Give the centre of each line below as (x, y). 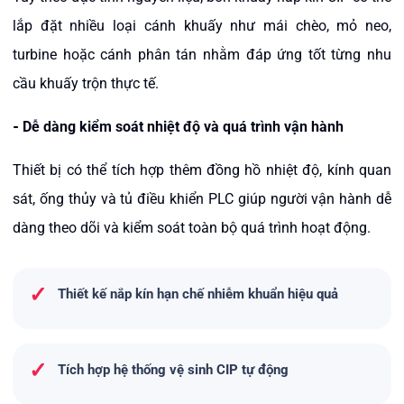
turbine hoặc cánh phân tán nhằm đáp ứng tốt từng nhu (202, 55)
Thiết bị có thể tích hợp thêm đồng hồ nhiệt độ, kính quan (202, 170)
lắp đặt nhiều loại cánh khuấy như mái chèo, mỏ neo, (202, 26)
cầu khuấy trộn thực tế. (86, 83)
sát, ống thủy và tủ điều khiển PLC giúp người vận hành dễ (202, 199)
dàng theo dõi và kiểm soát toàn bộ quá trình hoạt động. (192, 228)
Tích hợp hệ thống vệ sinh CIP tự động (173, 370)
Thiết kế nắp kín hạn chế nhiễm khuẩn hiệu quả (198, 294)
